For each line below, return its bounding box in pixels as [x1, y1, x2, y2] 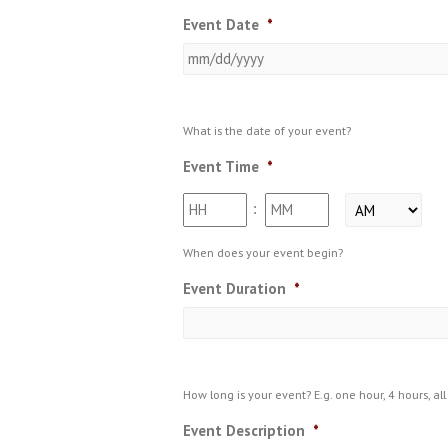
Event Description [183, 421, 305, 440]
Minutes [266, 196, 314, 211]
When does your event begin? [183, 245, 343, 260]
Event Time [183, 157, 259, 176]
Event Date [183, 15, 259, 34]
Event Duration [183, 279, 286, 298]
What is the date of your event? [183, 123, 351, 138]
